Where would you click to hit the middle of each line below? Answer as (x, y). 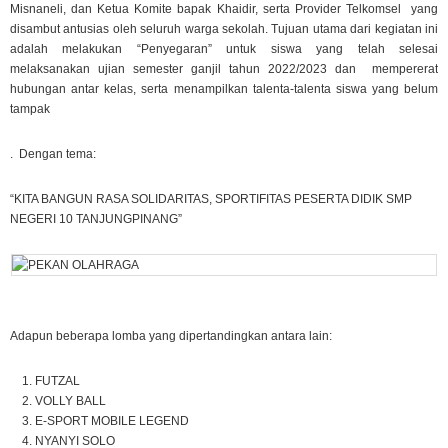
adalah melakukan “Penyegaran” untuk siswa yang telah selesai (224, 49)
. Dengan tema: (53, 154)
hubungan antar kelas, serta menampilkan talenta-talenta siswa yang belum (224, 89)
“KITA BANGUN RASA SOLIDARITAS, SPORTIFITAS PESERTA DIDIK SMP (211, 199)
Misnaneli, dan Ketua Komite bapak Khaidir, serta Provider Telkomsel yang (224, 9)
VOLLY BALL (70, 401)
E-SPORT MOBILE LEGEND (112, 421)
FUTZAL (57, 381)
